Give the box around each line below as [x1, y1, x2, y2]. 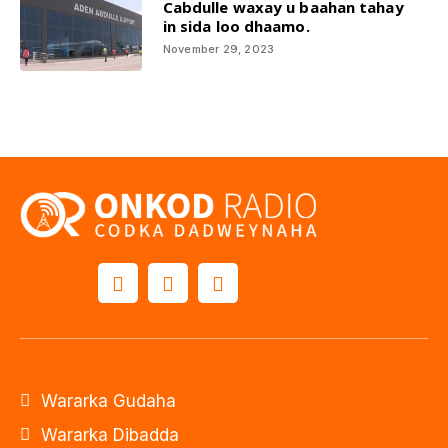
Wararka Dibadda [41, 425, 179, 446]
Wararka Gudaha [41, 391, 176, 412]
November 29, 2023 [162, 41, 275, 56]
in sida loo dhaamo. [162, 15, 310, 36]
